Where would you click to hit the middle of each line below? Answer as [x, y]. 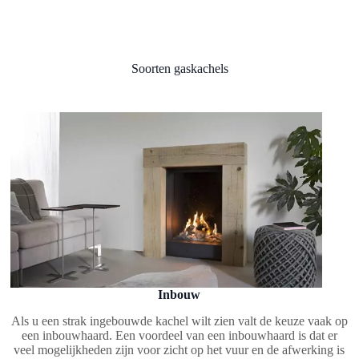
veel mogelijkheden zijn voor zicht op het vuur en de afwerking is [179, 349]
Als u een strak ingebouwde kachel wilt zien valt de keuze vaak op [179, 321]
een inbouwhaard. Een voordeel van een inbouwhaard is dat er [179, 335]
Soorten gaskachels [179, 69]
